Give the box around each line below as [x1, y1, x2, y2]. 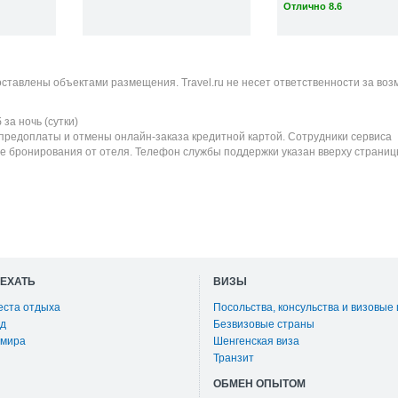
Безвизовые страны [213, 318, 314, 330]
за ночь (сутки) [2, 115, 78, 128]
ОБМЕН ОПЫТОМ [213, 378, 306, 390]
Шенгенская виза [213, 335, 299, 347]
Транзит [213, 352, 254, 364]
